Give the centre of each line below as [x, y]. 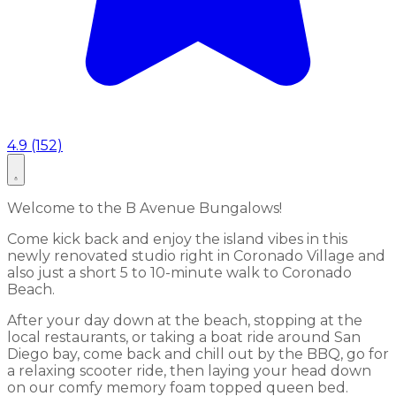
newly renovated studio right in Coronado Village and [196, 255]
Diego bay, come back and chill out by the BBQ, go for [198, 354]
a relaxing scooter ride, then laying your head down [189, 370]
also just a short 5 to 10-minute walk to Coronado [179, 272]
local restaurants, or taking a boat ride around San [184, 337]
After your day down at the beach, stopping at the [185, 320]
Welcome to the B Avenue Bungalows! [145, 208]
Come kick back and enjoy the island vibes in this [177, 239]
